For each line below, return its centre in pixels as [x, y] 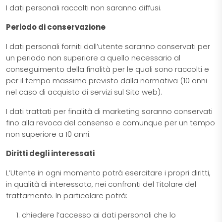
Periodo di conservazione [56, 27]
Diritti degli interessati [50, 154]
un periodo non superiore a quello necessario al [93, 58]
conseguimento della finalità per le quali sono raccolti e [108, 69]
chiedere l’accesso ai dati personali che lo [99, 215]
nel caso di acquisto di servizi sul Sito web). [84, 92]
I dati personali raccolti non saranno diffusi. [84, 8]
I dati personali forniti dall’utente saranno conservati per [108, 47]
